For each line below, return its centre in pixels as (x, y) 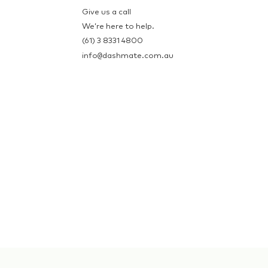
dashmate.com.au (138, 56)
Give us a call (106, 12)
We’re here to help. (118, 26)
